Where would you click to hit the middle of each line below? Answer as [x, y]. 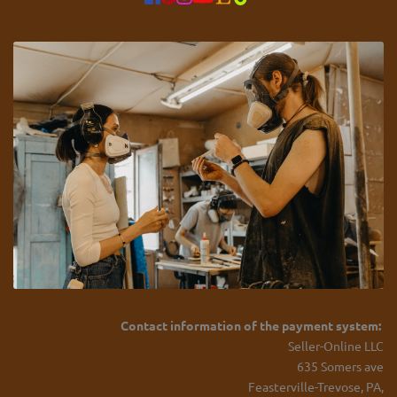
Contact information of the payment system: [251, 325]
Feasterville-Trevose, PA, [316, 386]
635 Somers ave [340, 366]
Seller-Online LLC [336, 345]
